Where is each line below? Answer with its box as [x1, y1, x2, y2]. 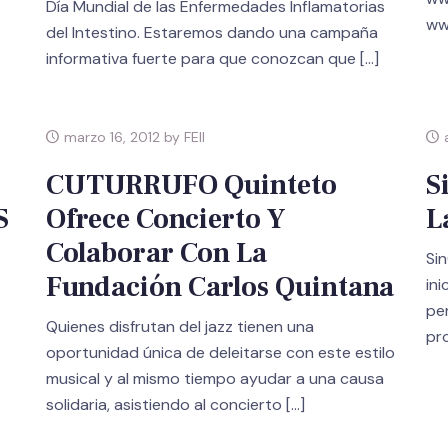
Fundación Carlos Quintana [45, 269, 394, 306]
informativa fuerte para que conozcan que [45, 48, 356, 70]
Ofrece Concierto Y [45, 201, 285, 238]
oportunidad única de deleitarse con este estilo [45, 342, 395, 364]
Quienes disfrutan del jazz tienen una [45, 316, 314, 338]
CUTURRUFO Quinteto [45, 167, 337, 204]
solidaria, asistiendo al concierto [45, 394, 282, 416]
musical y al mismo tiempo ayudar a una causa [45, 368, 384, 390]
